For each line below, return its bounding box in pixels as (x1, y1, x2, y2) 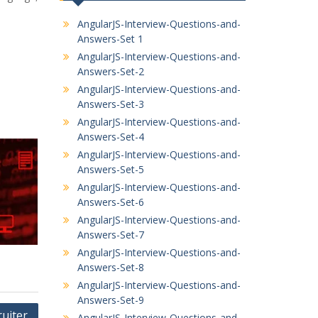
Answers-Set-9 (77, 293, 144, 307)
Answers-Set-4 (77, 130, 144, 143)
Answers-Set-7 (77, 228, 144, 241)
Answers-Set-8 (77, 261, 144, 274)
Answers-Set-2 (77, 65, 144, 78)
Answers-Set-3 (77, 97, 144, 111)
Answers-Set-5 (77, 163, 144, 176)
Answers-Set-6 (77, 195, 144, 209)
